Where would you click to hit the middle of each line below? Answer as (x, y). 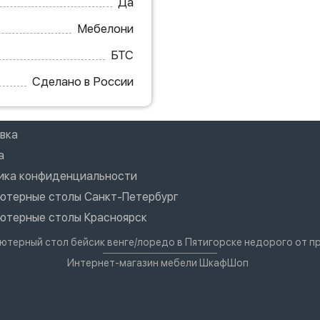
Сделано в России (82, 81)
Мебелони (105, 28)
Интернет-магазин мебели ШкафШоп (157, 262)
